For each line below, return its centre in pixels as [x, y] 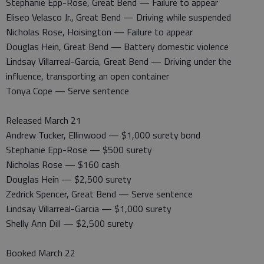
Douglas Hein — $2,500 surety [69, 179]
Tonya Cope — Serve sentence [67, 91]
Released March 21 [44, 120]
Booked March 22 [41, 253]
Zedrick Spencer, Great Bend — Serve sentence [99, 194]
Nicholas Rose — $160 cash [63, 164]
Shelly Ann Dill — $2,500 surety [70, 223]
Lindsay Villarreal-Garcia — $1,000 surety [89, 209]
